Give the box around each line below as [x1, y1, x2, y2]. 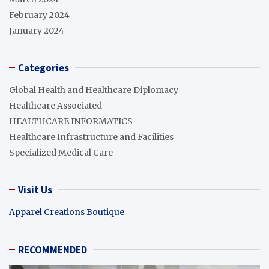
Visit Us [18, 183, 52, 196]
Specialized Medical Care [9, 147, 113, 158]
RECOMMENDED [18, 243, 87, 256]
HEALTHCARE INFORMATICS [9, 115, 133, 127]
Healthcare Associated [9, 100, 102, 111]
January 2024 [9, 25, 64, 36]
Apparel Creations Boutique [9, 206, 124, 217]
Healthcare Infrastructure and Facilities [9, 131, 174, 142]
